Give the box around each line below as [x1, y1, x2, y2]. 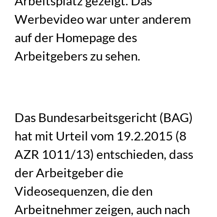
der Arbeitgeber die [15, 165, 124, 180]
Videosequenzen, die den [15, 183, 153, 198]
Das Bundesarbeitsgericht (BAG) [15, 109, 193, 124]
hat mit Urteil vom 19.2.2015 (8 [15, 128, 187, 143]
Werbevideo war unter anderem [15, 11, 191, 26]
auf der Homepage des [15, 30, 138, 45]
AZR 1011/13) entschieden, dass [15, 146, 194, 161]
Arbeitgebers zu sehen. [15, 48, 141, 63]
